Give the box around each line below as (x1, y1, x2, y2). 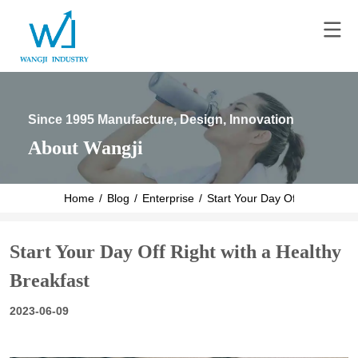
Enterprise (141, 191, 194, 205)
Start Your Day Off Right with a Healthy (9, 241, 341, 263)
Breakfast (9, 270, 89, 292)
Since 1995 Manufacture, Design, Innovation (28, 112, 295, 126)
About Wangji (28, 137, 144, 158)
